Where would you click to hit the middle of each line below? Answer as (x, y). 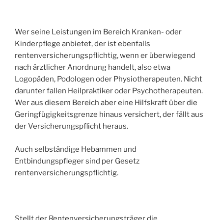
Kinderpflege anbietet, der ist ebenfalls (82, 44)
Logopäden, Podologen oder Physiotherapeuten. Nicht (109, 79)
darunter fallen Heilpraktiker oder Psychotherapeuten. (109, 91)
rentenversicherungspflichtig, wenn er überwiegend (105, 56)
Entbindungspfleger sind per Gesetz (77, 161)
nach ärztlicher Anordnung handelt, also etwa (93, 68)
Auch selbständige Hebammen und (76, 149)
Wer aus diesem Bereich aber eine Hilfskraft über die (106, 103)
